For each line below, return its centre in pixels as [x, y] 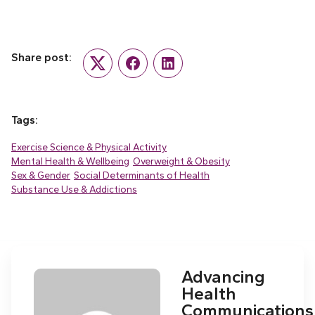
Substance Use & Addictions [74, 189]
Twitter [112, 69]
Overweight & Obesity [181, 161]
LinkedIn [185, 69]
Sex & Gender [41, 175]
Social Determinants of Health [142, 175]
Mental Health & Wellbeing [70, 161]
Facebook [154, 69]
